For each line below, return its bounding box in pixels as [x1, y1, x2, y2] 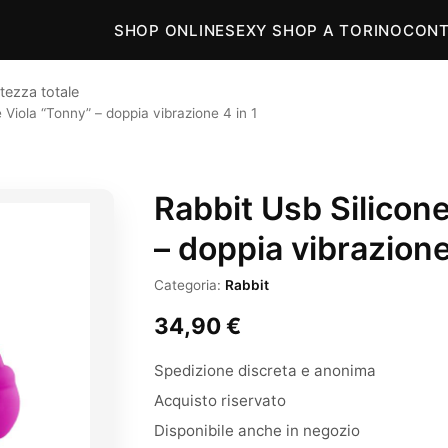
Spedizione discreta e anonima [154, 361, 376, 380]
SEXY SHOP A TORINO [225, 20, 403, 40]
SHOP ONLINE [113, 20, 226, 40]
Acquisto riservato [154, 391, 286, 410]
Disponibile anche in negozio [154, 421, 360, 440]
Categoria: [154, 277, 225, 293]
